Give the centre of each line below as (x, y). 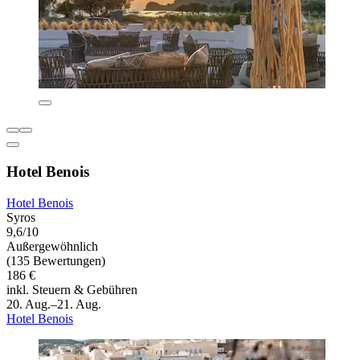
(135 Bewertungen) (56, 260)
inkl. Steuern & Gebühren (72, 289)
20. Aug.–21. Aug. (54, 304)
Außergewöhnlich (52, 246)
